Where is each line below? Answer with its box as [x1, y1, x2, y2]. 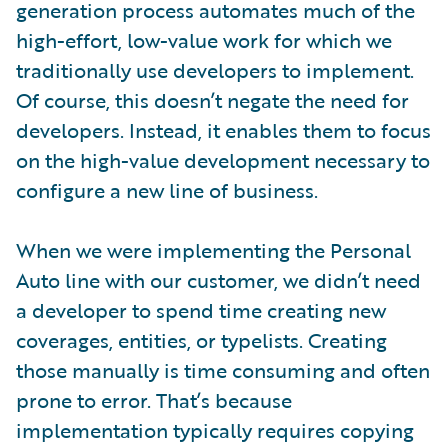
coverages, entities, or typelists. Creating [16, 324, 387, 355]
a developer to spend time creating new [16, 294, 386, 325]
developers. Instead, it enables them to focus [16, 114, 431, 145]
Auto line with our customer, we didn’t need [16, 264, 421, 295]
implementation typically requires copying [16, 414, 414, 445]
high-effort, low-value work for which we [16, 24, 392, 55]
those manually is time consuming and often [16, 354, 430, 385]
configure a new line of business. [16, 174, 318, 205]
